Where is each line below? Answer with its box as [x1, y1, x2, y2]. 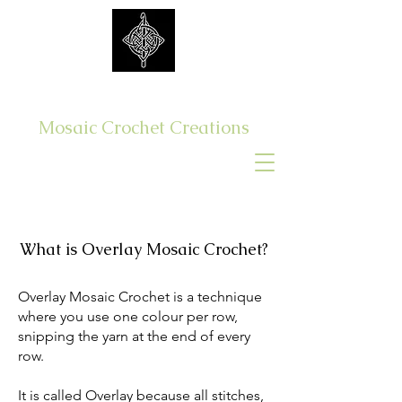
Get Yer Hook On [56, 80, 232, 109]
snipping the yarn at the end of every [18, 328, 250, 345]
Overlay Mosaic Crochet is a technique [18, 288, 262, 305]
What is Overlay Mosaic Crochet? [19, 239, 268, 259]
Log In [163, 158, 202, 176]
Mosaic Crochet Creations [38, 116, 249, 139]
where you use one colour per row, [18, 308, 238, 325]
